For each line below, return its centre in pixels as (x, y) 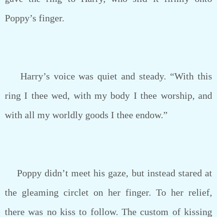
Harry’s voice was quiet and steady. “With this (108, 76)
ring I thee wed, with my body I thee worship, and (108, 95)
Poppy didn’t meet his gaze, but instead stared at (108, 173)
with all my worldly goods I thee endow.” (86, 115)
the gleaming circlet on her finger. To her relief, (108, 192)
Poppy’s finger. (35, 18)
